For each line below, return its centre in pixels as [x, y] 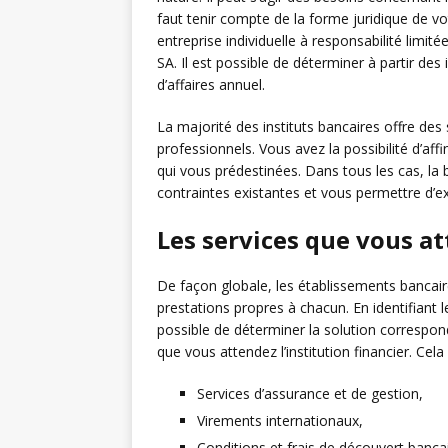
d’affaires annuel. [211, 85]
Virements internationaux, [280, 421]
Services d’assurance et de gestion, [310, 394]
